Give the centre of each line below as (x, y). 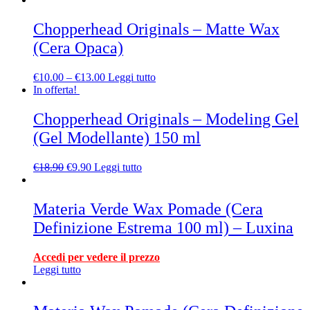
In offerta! (55, 90)
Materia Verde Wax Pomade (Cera (148, 209)
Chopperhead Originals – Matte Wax (156, 29)
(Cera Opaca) (78, 48)
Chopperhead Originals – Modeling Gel (166, 119)
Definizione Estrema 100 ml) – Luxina (163, 227)
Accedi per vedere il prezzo (97, 257)
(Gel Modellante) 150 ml (117, 138)
